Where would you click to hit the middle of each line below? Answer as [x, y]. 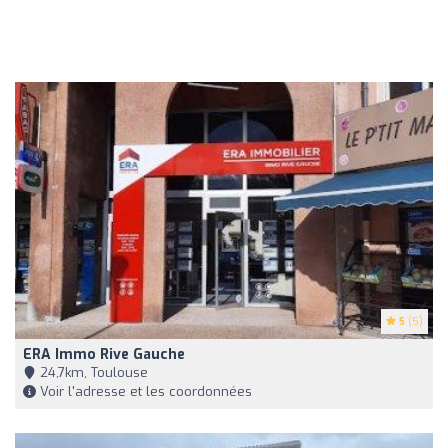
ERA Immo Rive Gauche [104, 354]
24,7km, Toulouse [92, 372]
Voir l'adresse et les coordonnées [144, 391]
